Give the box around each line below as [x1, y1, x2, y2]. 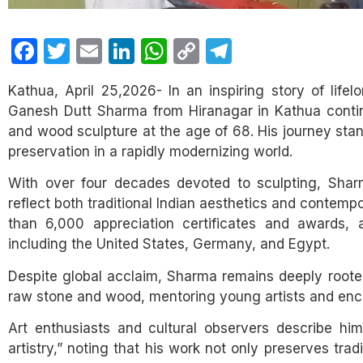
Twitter [70, 33, 152, 68]
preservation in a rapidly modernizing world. [8, 143, 293, 160]
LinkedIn [135, 33, 233, 68]
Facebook [37, 33, 157, 68]
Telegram [232, 33, 340, 68]
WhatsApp [167, 33, 294, 68]
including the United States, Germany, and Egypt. [8, 236, 330, 253]
